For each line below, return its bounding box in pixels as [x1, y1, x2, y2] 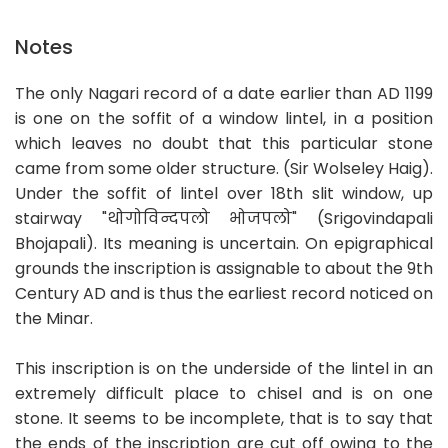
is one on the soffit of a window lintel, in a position [15, 106, 433, 130]
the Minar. [15, 306, 93, 330]
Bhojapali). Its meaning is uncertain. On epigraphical [15, 231, 433, 255]
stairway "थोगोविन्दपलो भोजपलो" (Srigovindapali [15, 206, 433, 230]
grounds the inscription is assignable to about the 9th [15, 256, 433, 280]
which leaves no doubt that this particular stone [15, 131, 433, 155]
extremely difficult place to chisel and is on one [15, 381, 433, 405]
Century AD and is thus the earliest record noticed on [15, 281, 433, 305]
